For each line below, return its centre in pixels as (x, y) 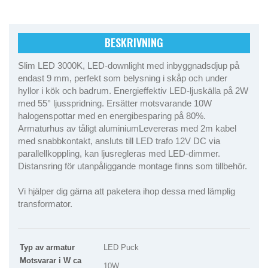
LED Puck (121, 248)
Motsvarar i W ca (51, 261)
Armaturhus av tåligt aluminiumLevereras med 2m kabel (127, 129)
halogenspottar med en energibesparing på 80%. (112, 116)
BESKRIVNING (134, 43)
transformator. (45, 204)
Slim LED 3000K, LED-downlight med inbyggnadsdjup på (129, 66)
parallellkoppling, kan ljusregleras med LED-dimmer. (119, 154)
